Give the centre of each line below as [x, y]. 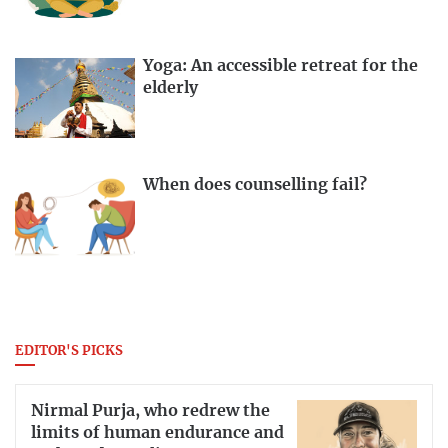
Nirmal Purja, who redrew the [150, 411]
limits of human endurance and [157, 433]
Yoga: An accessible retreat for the [280, 65]
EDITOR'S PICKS [69, 352]
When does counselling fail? [255, 185]
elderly [170, 87]
